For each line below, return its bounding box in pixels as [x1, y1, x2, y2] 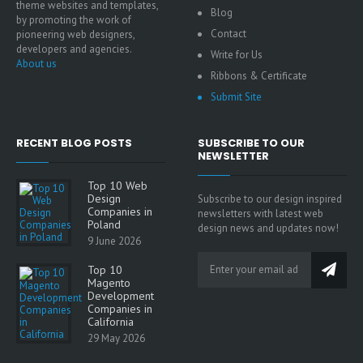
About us [16, 56, 57, 70]
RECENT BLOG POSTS [16, 135, 132, 151]
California [88, 314, 134, 329]
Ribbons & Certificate [211, 68, 307, 83]
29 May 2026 [88, 331, 145, 345]
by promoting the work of [16, 12, 131, 27]
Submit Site [211, 89, 262, 104]
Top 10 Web [88, 177, 147, 193]
